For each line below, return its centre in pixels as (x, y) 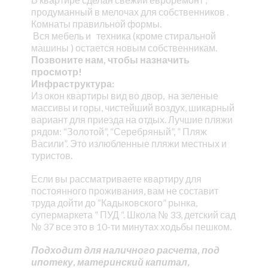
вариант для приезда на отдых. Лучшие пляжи (132, 119)
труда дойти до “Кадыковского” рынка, (114, 202)
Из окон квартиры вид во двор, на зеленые (124, 95)
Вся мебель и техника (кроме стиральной (123, 35)
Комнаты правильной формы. (96, 23)
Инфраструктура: (72, 83)
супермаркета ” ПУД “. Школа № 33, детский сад (133, 214)
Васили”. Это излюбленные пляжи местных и (129, 143)
